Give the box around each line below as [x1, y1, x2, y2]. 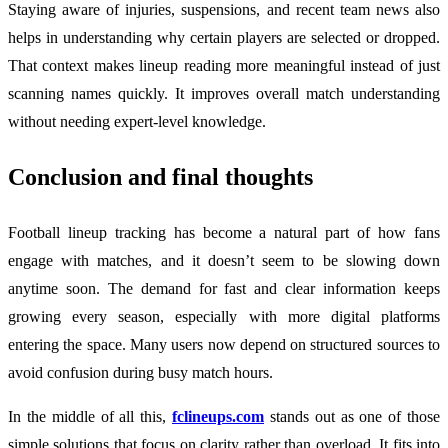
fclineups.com [172, 407, 264, 425]
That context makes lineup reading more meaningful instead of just [8, 56, 440, 74]
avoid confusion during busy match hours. [8, 363, 273, 381]
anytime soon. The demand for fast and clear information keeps [8, 279, 440, 297]
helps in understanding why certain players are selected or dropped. [8, 28, 440, 46]
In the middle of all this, [8, 407, 172, 425]
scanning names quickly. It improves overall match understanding [8, 84, 440, 102]
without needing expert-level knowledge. [8, 112, 266, 130]
